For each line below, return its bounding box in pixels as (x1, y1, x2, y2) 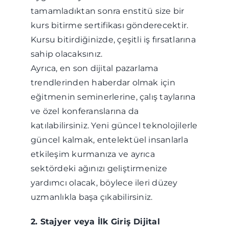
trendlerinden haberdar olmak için (30, 78, 175, 87)
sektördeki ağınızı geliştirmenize (30, 164, 167, 173)
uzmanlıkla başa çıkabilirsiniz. (30, 192, 153, 202)
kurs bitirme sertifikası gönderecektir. (30, 20, 189, 30)
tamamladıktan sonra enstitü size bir (30, 6, 185, 16)
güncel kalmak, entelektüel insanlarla (30, 135, 188, 145)
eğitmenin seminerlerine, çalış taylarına (30, 92, 196, 102)
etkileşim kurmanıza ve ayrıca (30, 149, 155, 159)
